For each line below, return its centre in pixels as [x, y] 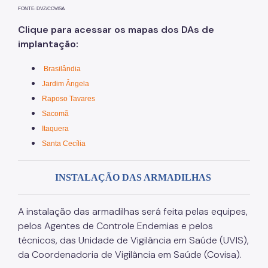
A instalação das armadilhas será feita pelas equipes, [133, 212]
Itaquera [55, 129]
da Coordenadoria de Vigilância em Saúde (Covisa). [130, 255]
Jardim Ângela [66, 84]
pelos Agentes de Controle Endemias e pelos [115, 226]
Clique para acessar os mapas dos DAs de [116, 30]
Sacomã [55, 114]
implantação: [49, 44]
